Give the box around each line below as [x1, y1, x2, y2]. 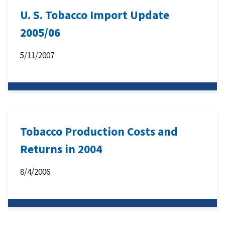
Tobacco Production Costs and [20, 124, 178, 139]
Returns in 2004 [20, 142, 102, 157]
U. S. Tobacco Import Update [20, 8, 169, 23]
